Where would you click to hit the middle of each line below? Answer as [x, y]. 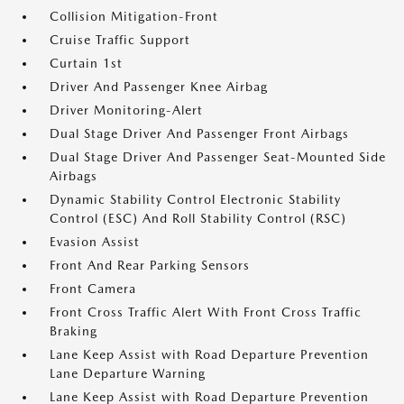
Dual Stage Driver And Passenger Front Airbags [199, 133]
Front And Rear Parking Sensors [150, 265]
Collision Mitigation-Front [134, 16]
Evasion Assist [95, 242]
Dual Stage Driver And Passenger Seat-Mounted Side [218, 157]
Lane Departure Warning [128, 373]
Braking [73, 331]
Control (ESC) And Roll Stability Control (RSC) [198, 218]
